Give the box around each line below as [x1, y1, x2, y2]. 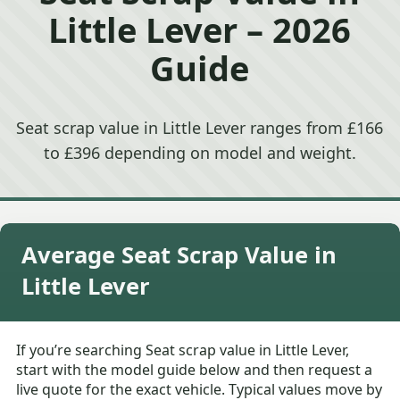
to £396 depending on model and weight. [43, 142, 356, 164]
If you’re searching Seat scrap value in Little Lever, [16, 340, 350, 361]
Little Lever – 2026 [48, 5, 352, 53]
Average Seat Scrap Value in [21, 239, 337, 271]
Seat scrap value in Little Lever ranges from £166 [16, 117, 384, 139]
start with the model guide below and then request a [16, 360, 373, 380]
